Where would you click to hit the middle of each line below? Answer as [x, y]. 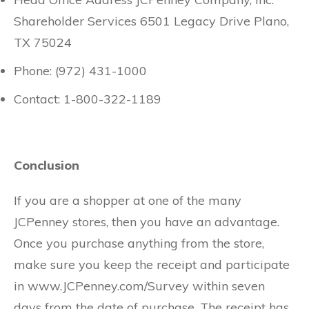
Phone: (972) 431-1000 [80, 71]
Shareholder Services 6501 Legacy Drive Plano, [151, 21]
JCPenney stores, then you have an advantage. [147, 222]
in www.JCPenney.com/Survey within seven [139, 286]
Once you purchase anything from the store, [139, 243]
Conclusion [47, 165]
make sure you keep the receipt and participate [152, 265]
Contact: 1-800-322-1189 [88, 99]
